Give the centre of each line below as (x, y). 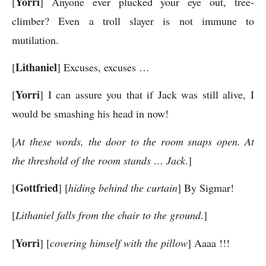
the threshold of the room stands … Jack (99, 160)
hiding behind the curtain (123, 188)
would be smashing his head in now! (90, 114)
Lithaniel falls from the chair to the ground (108, 215)
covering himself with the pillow (119, 243)
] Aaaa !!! (209, 243)
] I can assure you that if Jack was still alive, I (147, 95)
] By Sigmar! (206, 188)
